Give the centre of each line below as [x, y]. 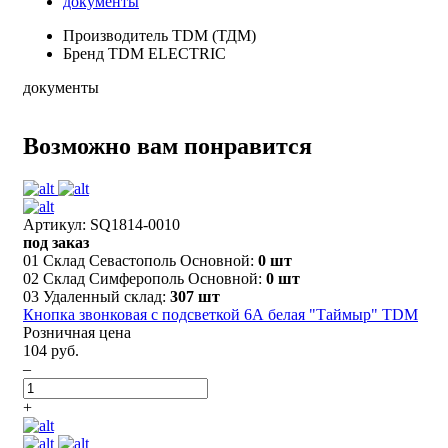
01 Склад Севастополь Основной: [140, 260]
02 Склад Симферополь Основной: [144, 278]
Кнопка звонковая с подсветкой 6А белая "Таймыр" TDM [220, 314]
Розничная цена [77, 332]
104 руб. [51, 350]
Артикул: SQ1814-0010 [101, 224]
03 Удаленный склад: [96, 296]
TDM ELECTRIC [167, 53]
